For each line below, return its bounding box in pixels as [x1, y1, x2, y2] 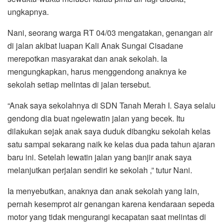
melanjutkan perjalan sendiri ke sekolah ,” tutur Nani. [7, 164, 192, 176]
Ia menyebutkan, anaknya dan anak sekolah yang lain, [7, 185, 199, 197]
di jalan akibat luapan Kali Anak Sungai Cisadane [7, 39, 183, 51]
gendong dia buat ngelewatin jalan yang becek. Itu [7, 112, 185, 124]
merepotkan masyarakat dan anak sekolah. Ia [7, 52, 167, 64]
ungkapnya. [7, 5, 49, 17]
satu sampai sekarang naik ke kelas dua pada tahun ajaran [7, 138, 215, 150]
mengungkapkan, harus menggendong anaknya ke [7, 65, 187, 77]
